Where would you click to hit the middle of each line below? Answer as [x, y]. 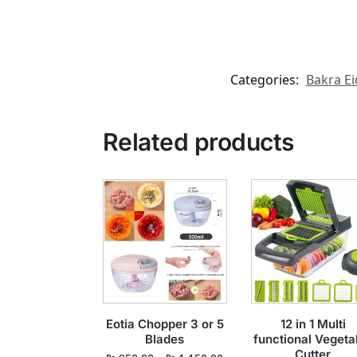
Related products [198, 141]
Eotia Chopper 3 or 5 [165, 324]
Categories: [266, 79]
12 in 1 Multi [313, 324]
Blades [165, 339]
